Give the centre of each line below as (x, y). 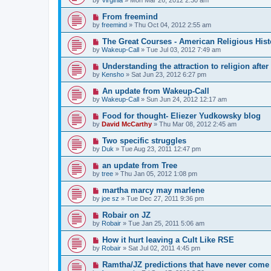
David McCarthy (127, 124)
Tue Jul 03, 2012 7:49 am (184, 49)
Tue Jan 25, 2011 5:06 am (166, 223)
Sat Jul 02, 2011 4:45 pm (164, 248)
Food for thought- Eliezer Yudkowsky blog (181, 116)
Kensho (113, 74)
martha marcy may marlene (153, 190)
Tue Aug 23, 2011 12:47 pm (161, 149)
